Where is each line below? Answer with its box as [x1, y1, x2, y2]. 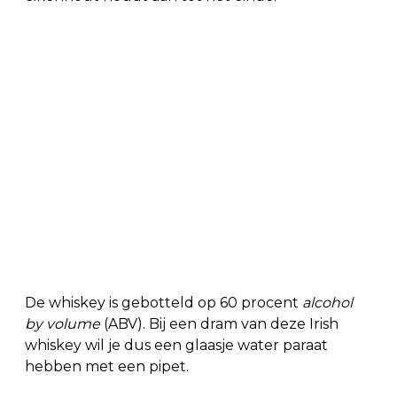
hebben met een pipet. [25, 357, 189, 375]
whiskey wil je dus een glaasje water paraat [25, 336, 328, 354]
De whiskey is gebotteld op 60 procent [25, 293, 302, 311]
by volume [25, 315, 104, 332]
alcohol [302, 293, 353, 311]
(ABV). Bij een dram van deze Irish [104, 315, 339, 332]
